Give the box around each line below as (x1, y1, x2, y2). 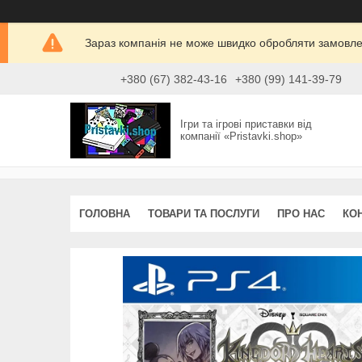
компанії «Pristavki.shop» (180, 130, 303, 143)
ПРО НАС (277, 207, 325, 220)
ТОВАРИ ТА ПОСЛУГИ (148, 207, 259, 220)
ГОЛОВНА (79, 207, 130, 220)
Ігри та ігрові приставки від (180, 118, 313, 131)
